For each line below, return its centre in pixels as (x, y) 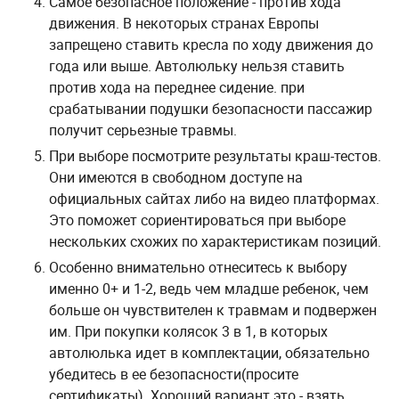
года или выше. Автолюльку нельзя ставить (197, 66)
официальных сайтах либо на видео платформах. (214, 199)
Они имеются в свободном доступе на (176, 177)
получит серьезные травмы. (143, 130)
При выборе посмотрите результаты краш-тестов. (215, 156)
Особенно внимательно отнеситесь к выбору (198, 267)
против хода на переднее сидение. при (177, 87)
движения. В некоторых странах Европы (184, 23)
